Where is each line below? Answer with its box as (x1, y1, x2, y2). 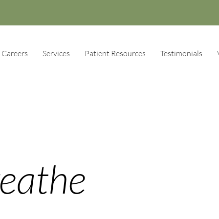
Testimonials (160, 48, 202, 59)
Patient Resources (85, 48, 146, 59)
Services (43, 48, 70, 59)
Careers (1, 48, 28, 59)
